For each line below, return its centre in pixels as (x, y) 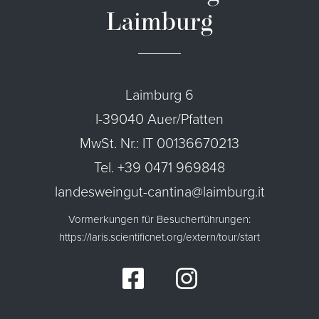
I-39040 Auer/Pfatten (159, 119)
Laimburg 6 (159, 95)
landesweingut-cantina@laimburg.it (159, 192)
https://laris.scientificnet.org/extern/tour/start (159, 237)
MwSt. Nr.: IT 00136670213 (159, 143)
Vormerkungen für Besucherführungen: (159, 220)
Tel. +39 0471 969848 (159, 168)
